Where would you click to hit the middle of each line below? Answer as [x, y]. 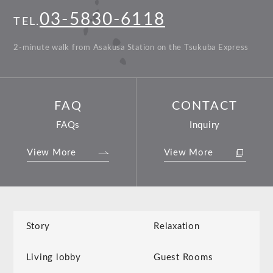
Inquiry [205, 126]
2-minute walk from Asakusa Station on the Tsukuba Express [131, 48]
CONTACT [205, 106]
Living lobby [53, 257]
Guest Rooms [183, 257]
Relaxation [177, 226]
